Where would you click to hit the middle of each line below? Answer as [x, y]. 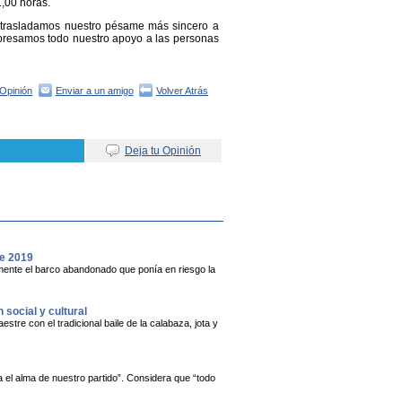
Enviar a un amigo [94, 90]
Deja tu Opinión [163, 150]
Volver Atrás [182, 90]
